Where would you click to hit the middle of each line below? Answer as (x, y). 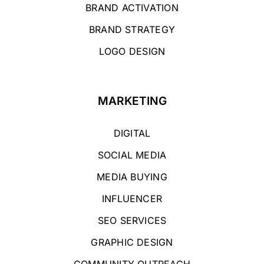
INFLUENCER (132, 198)
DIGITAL (132, 133)
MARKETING (132, 101)
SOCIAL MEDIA (132, 155)
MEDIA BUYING (132, 176)
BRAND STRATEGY (132, 29)
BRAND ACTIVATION (132, 7)
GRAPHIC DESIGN (132, 242)
